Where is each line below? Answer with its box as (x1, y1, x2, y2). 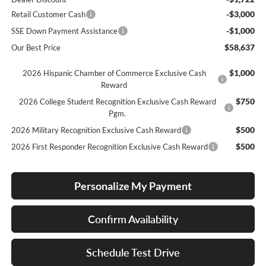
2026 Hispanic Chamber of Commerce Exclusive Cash (22, 68, 206, 78)
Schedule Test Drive (86, 246, 180, 259)
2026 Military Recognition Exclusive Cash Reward (11, 125, 181, 135)
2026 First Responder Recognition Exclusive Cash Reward (11, 142, 208, 152)
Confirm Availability (88, 213, 178, 226)
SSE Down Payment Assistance (11, 26, 118, 36)
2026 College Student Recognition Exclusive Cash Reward (18, 97, 216, 107)
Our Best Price (11, 43, 61, 53)
